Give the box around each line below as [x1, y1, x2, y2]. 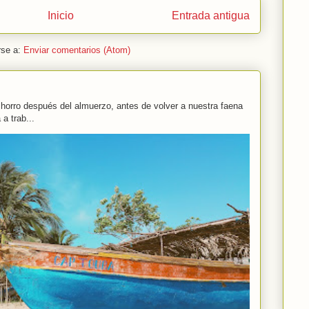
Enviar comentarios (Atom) [23, 45, 130, 56]
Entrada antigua [172, 9, 250, 21]
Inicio [48, 9, 74, 21]
